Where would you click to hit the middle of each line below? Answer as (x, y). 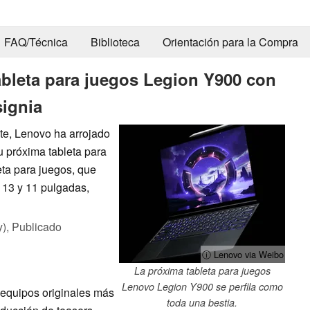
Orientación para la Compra (230, 42)
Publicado (37, 226)
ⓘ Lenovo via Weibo (243, 254)
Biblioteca (115, 42)
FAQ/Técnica (36, 42)
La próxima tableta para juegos (202, 270)
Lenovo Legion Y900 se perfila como (202, 286)
